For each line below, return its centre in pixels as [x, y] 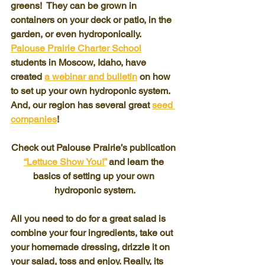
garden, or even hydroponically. [78, 34]
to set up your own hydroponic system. [93, 91]
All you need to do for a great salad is [89, 219]
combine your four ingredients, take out [93, 233]
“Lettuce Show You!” [65, 162]
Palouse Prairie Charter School [76, 48]
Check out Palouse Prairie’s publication [95, 148]
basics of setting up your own [95, 176]
